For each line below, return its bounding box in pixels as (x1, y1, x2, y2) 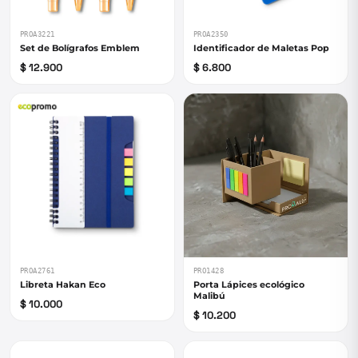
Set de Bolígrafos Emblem (20, 42, 140, 54)
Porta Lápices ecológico (193, 279, 304, 290)
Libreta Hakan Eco (20, 279, 105, 290)
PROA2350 (193, 30, 229, 38)
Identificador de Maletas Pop (193, 42, 329, 54)
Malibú (193, 290, 225, 301)
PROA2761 (20, 267, 55, 275)
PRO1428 (193, 267, 225, 275)
